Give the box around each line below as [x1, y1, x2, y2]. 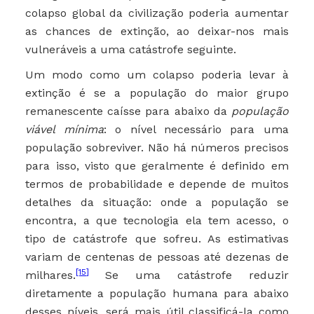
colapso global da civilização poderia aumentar [25, 6, 289, 20]
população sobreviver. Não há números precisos [25, 141, 289, 155]
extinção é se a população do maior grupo [25, 86, 289, 100]
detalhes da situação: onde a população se [25, 196, 289, 210]
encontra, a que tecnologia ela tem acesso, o [25, 214, 289, 228]
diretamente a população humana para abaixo [25, 287, 289, 301]
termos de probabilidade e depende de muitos [25, 177, 289, 191]
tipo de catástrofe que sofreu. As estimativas [25, 232, 289, 246]
